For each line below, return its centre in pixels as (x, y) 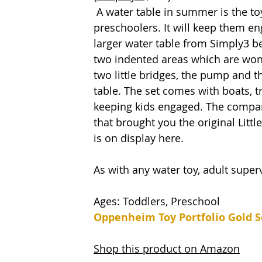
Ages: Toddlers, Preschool (158, 201)
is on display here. (140, 138)
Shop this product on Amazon (167, 249)
